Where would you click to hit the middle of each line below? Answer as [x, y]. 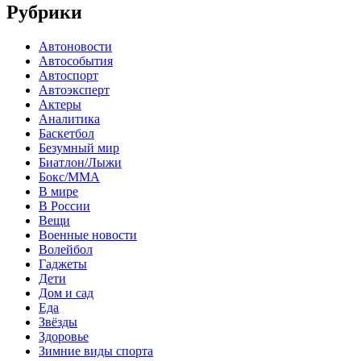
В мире [58, 191]
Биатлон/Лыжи [80, 162]
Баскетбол [66, 133]
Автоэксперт [74, 89]
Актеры [60, 104]
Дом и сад [66, 293]
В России [64, 205]
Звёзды [58, 322]
